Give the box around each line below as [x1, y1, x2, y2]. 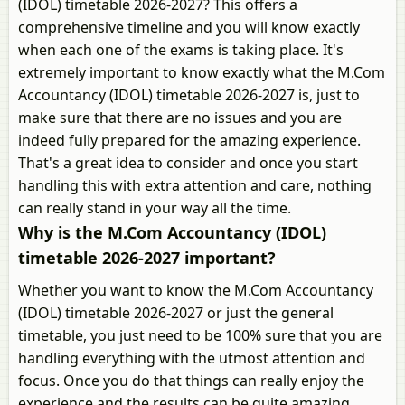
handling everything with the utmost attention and [18, 348, 365, 368]
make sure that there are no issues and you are [18, 108, 342, 127]
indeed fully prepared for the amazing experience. [18, 130, 361, 150]
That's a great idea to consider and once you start [18, 153, 358, 173]
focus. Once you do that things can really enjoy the [18, 371, 364, 391]
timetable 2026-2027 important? [18, 247, 276, 268]
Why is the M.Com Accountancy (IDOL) [18, 221, 326, 243]
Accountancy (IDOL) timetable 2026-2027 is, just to [18, 85, 360, 105]
